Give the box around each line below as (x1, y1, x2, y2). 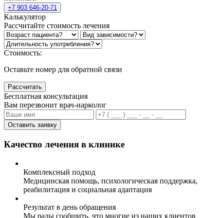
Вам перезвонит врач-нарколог (4, 101, 107, 109)
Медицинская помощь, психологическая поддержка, (23, 176, 198, 185)
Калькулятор (4, 13, 46, 21)
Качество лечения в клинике (4, 139, 125, 149)
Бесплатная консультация (4, 92, 88, 101)
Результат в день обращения (23, 202, 116, 211)
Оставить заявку (8, 121, 57, 129)
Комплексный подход (23, 167, 95, 176)
